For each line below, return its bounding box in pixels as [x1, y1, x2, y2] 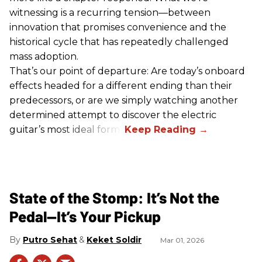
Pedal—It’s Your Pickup [9, 207, 161, 226]
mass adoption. [9, 51, 78, 63]
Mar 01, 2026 [160, 236, 204, 245]
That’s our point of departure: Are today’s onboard [9, 65, 245, 77]
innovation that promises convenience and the [9, 22, 226, 33]
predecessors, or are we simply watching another [9, 95, 238, 106]
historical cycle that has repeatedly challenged [9, 36, 229, 48]
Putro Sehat [23, 235, 77, 246]
